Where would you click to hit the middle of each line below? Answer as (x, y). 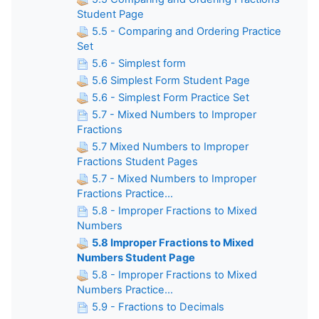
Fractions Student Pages (137, 161)
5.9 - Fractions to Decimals (158, 307)
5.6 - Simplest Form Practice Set (171, 97)
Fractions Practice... (125, 193)
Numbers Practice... (125, 289)
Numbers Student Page (136, 257)
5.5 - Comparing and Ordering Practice (187, 31)
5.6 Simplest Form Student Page (171, 80)
